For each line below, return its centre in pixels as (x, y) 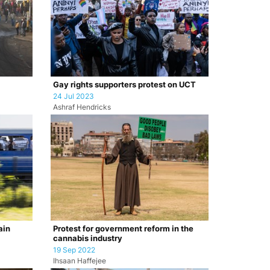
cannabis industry (87, 238)
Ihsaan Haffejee (79, 261)
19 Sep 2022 (74, 250)
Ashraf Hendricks (82, 107)
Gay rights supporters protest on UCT (124, 84)
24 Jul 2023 (73, 96)
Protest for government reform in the (123, 228)
